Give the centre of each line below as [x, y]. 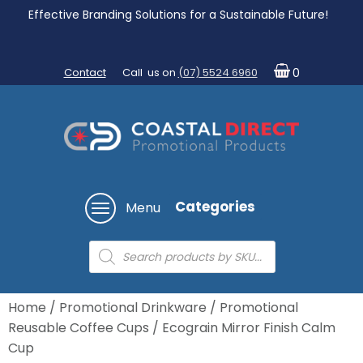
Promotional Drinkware [133, 308]
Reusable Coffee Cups [79, 328]
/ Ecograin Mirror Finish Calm [242, 328]
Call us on [150, 73]
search [111, 263]
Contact [85, 73]
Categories [215, 206]
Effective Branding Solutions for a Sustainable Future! [179, 15]
